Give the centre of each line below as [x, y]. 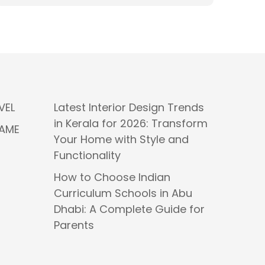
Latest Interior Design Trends [129, 107]
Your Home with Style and [121, 139]
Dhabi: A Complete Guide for [129, 209]
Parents [74, 225]
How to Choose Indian [112, 177]
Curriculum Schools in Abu [123, 193]
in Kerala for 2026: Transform [131, 123]
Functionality [87, 155]
